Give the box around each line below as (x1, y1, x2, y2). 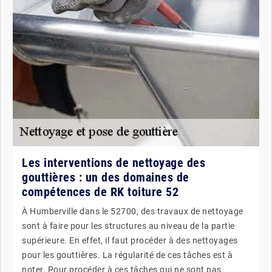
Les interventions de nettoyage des (22, 155, 205, 170)
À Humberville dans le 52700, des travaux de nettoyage (22, 206, 243, 216)
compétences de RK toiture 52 (22, 185, 178, 199)
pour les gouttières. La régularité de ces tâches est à (22, 250, 233, 260)
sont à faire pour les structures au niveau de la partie (22, 221, 235, 231)
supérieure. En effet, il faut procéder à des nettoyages (22, 236, 238, 245)
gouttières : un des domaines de (22, 170, 189, 185)
